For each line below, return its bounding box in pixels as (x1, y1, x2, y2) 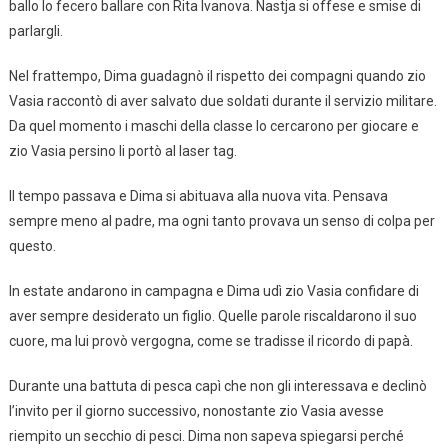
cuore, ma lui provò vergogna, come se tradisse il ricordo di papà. (8, 333, 413, 350)
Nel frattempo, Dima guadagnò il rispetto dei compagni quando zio (8, 68, 426, 85)
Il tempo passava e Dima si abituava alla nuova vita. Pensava (8, 188, 388, 205)
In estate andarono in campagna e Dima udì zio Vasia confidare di (8, 283, 419, 300)
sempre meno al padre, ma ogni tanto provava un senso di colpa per (8, 213, 435, 230)
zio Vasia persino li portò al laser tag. (8, 143, 237, 160)
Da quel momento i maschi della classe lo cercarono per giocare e (8, 118, 419, 135)
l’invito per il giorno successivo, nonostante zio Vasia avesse (8, 403, 384, 420)
